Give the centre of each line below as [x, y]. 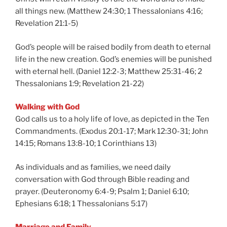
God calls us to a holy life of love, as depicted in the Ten [112, 119]
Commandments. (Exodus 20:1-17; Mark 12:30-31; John [112, 131]
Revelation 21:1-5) [47, 23]
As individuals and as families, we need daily [93, 167]
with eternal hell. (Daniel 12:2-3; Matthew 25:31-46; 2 [109, 71]
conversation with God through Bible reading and [102, 179]
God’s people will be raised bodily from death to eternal [113, 47]
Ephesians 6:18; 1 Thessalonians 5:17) [81, 203]
